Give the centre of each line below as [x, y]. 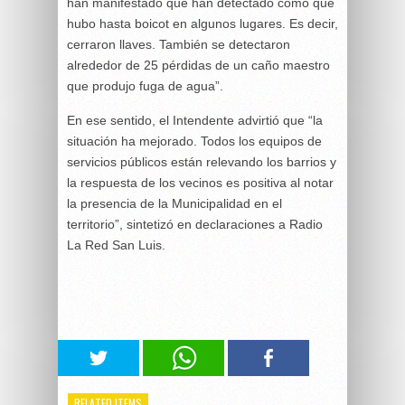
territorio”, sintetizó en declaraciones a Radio [195, 224]
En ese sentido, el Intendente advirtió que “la [195, 120]
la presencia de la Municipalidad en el [174, 203]
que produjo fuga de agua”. [145, 85]
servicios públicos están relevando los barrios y [202, 161]
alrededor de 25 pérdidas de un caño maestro [198, 65]
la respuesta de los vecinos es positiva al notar [200, 182]
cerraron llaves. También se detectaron [179, 44]
